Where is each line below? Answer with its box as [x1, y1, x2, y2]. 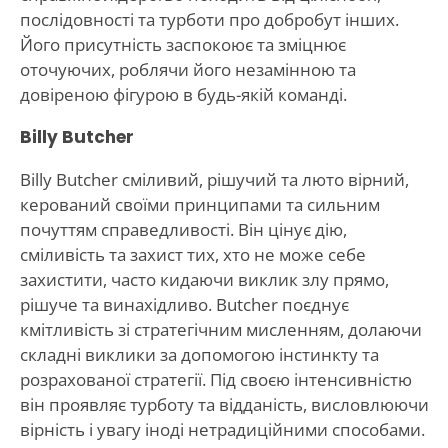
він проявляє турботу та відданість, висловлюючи [19, 392, 429, 416]
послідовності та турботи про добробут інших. [19, 7, 399, 31]
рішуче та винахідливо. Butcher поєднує [19, 292, 349, 316]
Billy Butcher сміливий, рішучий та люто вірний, [19, 167, 409, 191]
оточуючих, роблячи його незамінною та [19, 57, 356, 81]
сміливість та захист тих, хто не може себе [19, 242, 366, 266]
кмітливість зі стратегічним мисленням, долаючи [19, 317, 422, 341]
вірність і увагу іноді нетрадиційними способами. [19, 417, 425, 441]
